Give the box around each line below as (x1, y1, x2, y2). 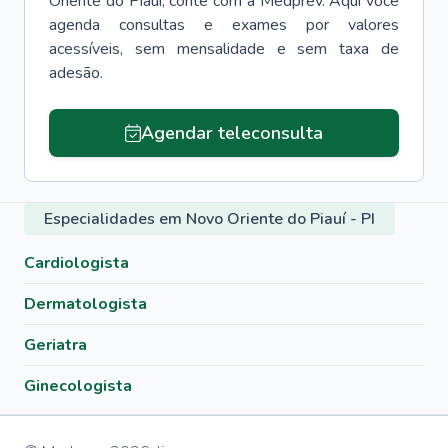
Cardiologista (24, 252, 129, 274)
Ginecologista (24, 375, 132, 397)
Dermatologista (24, 293, 147, 315)
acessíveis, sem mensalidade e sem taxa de (49, 38, 399, 60)
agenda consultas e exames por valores (49, 14, 399, 36)
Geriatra (24, 334, 87, 356)
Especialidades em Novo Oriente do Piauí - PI (44, 208, 375, 230)
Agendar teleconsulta (140, 121, 323, 145)
